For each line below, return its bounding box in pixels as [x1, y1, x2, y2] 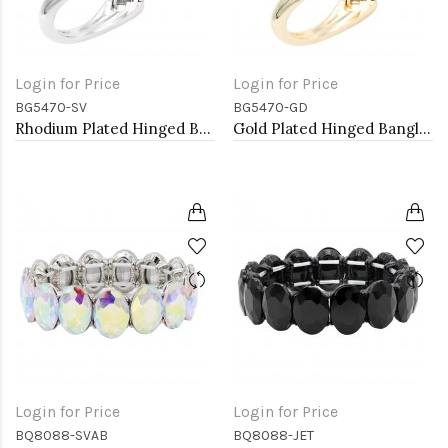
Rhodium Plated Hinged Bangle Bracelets [199, 119, 211, 138]
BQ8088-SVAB [15, 427, 108, 444]
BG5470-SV [15, 99, 87, 116]
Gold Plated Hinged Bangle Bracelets [419, 119, 431, 138]
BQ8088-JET [233, 427, 314, 444]
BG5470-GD [233, 99, 308, 116]
